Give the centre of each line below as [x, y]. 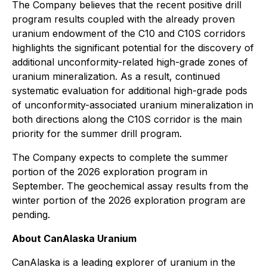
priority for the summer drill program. [97, 134]
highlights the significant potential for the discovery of [133, 48]
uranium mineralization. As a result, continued [116, 77]
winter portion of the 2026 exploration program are [129, 201]
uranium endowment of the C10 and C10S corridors [129, 34]
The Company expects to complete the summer [120, 158]
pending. [31, 215]
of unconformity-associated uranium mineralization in [133, 105]
